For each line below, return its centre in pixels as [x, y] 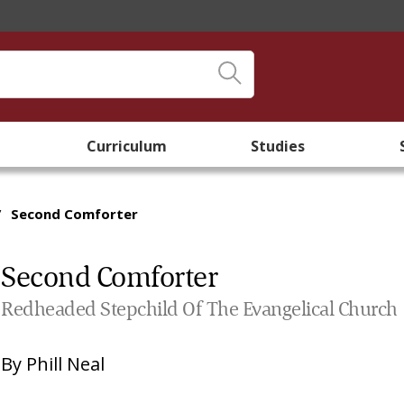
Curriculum [126, 146]
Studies [278, 146]
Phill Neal [66, 364]
